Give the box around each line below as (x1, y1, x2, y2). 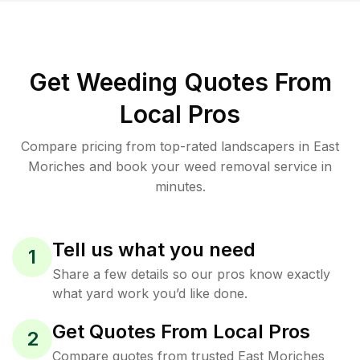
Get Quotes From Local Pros (52, 320, 310, 343)
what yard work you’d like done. (52, 285, 247, 301)
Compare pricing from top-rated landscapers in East (21, 138, 339, 154)
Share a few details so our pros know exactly (52, 266, 330, 282)
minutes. (154, 178, 206, 194)
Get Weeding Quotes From (28, 67, 332, 96)
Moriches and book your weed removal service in (28, 158, 332, 174)
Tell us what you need (52, 238, 256, 261)
